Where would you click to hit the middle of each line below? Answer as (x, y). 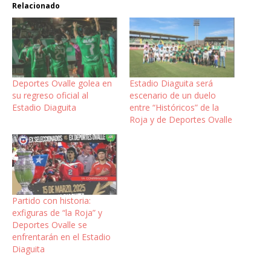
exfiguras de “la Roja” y (57, 212)
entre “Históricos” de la (174, 108)
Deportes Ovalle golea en (62, 83)
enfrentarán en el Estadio (61, 237)
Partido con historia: (51, 200)
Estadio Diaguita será (171, 83)
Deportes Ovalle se (50, 224)
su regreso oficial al (50, 96)
